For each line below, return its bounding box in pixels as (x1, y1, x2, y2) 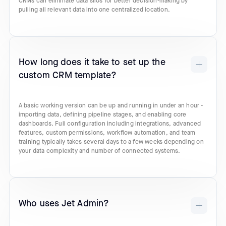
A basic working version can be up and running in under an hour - (18, 101, 203, 109)
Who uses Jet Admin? (18, 198, 109, 209)
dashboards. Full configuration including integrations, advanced (18, 120, 201, 128)
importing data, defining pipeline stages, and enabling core (18, 110, 187, 119)
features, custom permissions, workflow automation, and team (18, 129, 196, 137)
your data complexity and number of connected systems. (18, 147, 181, 155)
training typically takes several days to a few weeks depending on (18, 138, 204, 146)
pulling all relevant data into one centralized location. (18, 6, 171, 14)
